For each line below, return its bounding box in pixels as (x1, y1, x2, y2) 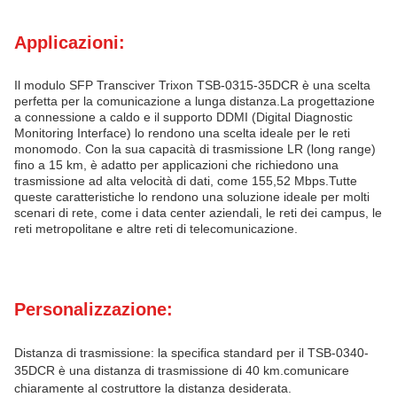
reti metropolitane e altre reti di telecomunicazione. (14, 222, 298, 236)
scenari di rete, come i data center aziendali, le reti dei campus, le (14, 206, 382, 220)
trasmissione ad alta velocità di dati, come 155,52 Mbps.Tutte (14, 174, 357, 188)
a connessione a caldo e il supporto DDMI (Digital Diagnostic (14, 110, 353, 124)
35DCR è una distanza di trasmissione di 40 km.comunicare (14, 363, 349, 378)
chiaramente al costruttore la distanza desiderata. (14, 381, 292, 395)
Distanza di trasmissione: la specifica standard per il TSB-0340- (14, 346, 369, 360)
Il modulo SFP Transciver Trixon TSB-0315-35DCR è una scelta (14, 78, 370, 92)
